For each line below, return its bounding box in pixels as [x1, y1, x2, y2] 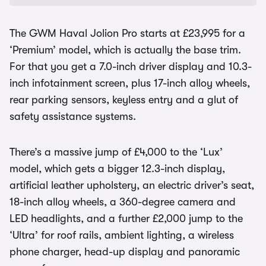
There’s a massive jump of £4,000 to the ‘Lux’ [9, 146, 223, 158]
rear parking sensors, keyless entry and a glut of [9, 94, 238, 106]
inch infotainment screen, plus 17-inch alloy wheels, [9, 77, 250, 89]
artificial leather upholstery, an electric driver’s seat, [9, 179, 254, 191]
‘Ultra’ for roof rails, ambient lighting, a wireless [9, 229, 234, 241]
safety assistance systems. [9, 110, 136, 122]
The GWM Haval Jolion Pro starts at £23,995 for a [9, 27, 245, 39]
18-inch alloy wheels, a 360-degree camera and [9, 196, 236, 208]
